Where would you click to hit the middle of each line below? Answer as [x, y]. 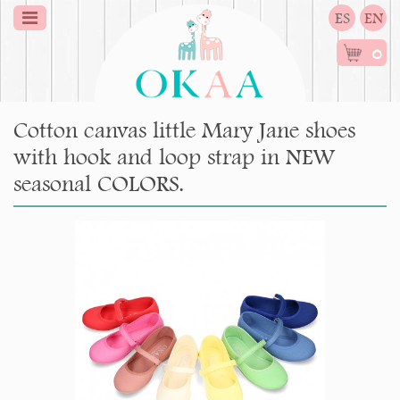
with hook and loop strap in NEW [174, 157]
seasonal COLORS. [99, 183]
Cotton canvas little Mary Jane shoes [184, 130]
